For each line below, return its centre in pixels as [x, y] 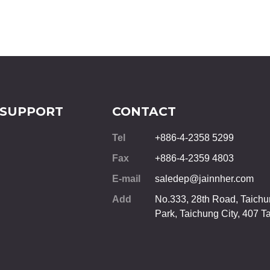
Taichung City [209, 213]
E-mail [127, 178]
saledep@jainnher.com [205, 178]
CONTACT [144, 111]
